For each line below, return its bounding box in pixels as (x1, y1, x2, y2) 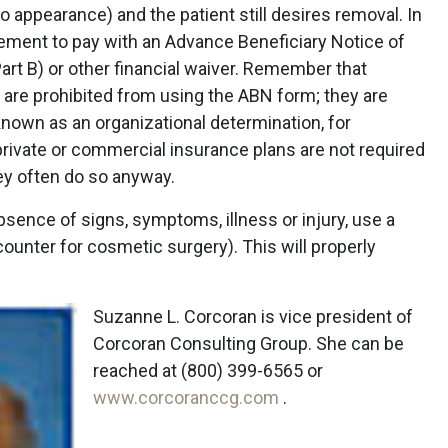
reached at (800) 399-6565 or (93, 360, 323, 381)
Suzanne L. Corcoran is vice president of (93, 306, 413, 327)
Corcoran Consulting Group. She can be (93, 333, 404, 354)
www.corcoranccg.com (93, 387, 283, 408)
